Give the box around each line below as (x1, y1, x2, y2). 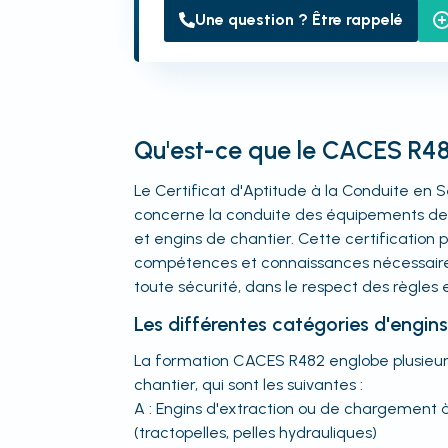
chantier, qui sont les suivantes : (134, 375, 364, 394)
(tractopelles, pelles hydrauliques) (134, 423, 378, 442)
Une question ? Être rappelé (195, 10, 404, 29)
